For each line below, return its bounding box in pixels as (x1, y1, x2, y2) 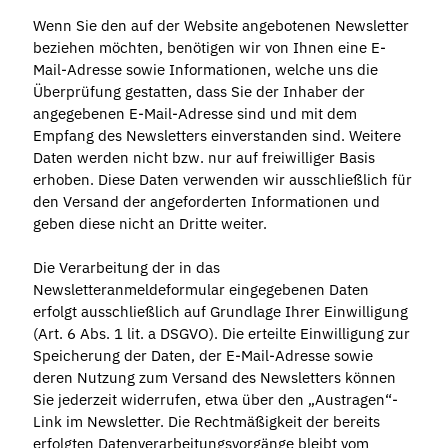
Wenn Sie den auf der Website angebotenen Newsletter (32, 15, 409, 35)
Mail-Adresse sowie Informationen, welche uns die (32, 59, 378, 79)
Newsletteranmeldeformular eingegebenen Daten (32, 279, 369, 299)
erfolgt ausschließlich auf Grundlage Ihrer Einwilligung (32, 301, 408, 321)
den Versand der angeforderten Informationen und (32, 191, 380, 211)
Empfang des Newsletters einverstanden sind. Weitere (32, 125, 401, 145)
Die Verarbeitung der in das (32, 257, 220, 277)
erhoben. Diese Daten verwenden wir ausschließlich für (32, 169, 412, 189)
